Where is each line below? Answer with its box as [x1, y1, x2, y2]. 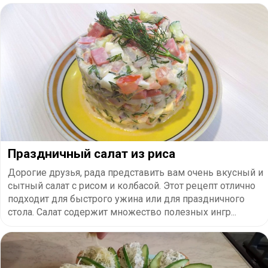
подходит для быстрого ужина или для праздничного [8, 193, 245, 205]
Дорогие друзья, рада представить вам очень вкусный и [8, 166, 263, 178]
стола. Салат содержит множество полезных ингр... [8, 206, 236, 218]
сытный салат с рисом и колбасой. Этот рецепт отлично [8, 179, 255, 191]
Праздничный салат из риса [8, 146, 175, 161]
